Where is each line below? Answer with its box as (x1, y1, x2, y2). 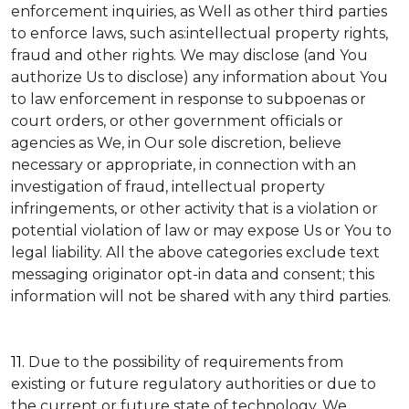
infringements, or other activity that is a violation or (11, 200, 378, 217)
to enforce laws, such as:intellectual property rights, (11, 25, 388, 42)
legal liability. (11, 244, 106, 261)
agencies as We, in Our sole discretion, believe (11, 134, 341, 152)
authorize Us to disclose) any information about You (11, 68, 388, 86)
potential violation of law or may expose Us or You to (11, 222, 392, 239)
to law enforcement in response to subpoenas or (11, 90, 366, 108)
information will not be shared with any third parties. (11, 288, 391, 305)
